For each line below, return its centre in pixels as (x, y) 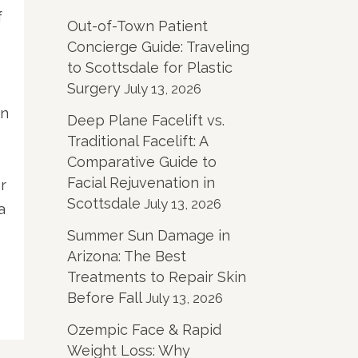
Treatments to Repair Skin (156, 276)
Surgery (93, 88)
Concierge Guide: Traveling (158, 46)
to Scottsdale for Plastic (149, 67)
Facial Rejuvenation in (141, 182)
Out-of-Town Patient (137, 26)
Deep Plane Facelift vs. (145, 120)
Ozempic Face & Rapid (144, 329)
